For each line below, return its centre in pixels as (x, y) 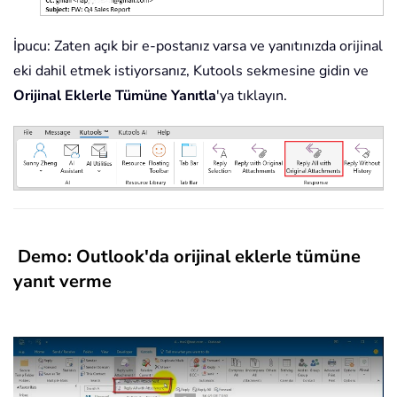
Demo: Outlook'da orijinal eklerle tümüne (189, 257)
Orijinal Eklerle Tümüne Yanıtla (115, 96)
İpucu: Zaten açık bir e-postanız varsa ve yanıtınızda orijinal (198, 47)
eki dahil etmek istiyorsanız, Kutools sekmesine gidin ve (191, 71)
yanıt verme (62, 282)
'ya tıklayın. (252, 96)
